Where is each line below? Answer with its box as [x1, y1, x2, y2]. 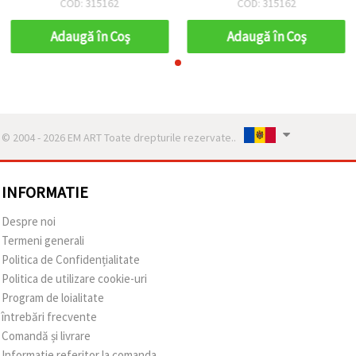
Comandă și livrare [2, 327, 91, 343]
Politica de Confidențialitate [2, 251, 140, 267]
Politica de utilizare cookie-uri [2, 270, 147, 286]
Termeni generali [2, 232, 84, 248]
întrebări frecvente [2, 308, 97, 324]
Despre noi [2, 213, 56, 229]
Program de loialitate [2, 289, 104, 305]
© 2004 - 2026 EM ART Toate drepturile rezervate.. [2, 130, 236, 145]
